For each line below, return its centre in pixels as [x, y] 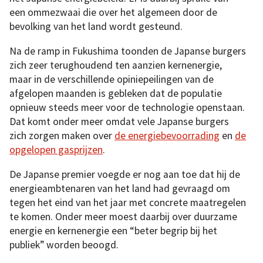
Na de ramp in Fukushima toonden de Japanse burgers [128, 51]
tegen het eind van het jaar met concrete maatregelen [128, 202]
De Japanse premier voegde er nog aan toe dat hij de [125, 174]
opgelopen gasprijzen [56, 149]
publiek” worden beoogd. [64, 245]
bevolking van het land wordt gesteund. [96, 27]
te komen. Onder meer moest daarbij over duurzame [123, 216]
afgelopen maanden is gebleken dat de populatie [116, 93]
